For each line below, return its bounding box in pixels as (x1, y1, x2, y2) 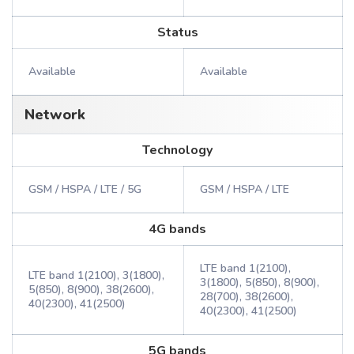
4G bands (149, 220, 206, 238)
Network (24, 105, 85, 124)
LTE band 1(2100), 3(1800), (28, 268, 164, 283)
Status (156, 24, 198, 41)
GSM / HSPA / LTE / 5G (28, 182, 141, 197)
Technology (142, 141, 213, 159)
